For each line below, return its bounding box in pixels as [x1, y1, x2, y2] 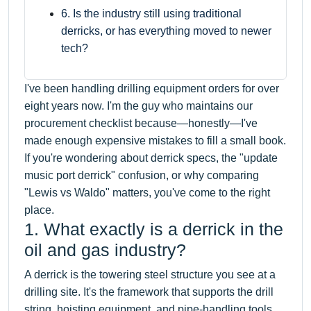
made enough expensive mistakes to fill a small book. [24, 134, 286, 146]
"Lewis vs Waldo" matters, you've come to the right [24, 186, 270, 199]
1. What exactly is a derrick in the [24, 219, 283, 239]
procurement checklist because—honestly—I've [24, 117, 258, 129]
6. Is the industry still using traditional [61, 7, 242, 19]
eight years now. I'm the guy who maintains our [24, 99, 253, 112]
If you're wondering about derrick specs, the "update [24, 151, 278, 164]
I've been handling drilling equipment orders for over [24, 82, 279, 94]
